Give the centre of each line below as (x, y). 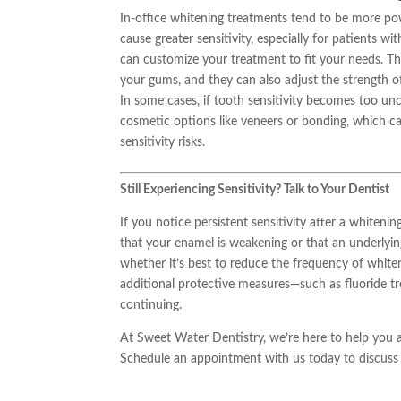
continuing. (151, 305)
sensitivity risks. (163, 142)
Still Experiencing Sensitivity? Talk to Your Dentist (255, 189)
